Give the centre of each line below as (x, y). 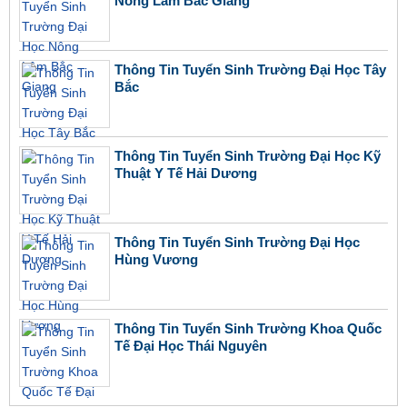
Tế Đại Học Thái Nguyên (191, 346)
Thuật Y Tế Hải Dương (186, 174)
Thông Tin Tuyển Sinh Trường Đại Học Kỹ (248, 156)
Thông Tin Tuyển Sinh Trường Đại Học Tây (250, 70)
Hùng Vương (156, 260)
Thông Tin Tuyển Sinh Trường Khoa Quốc (248, 329)
